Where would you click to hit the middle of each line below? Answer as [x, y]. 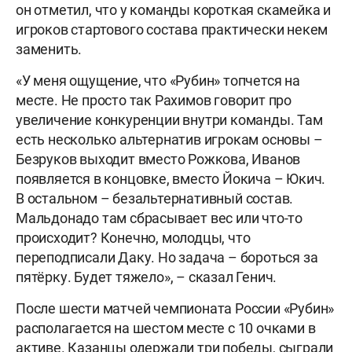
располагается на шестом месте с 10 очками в [166, 328]
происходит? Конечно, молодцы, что [133, 238]
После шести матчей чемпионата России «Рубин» [175, 309]
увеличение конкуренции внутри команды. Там [169, 120]
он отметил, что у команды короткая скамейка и [173, 10]
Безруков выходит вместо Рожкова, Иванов [158, 159]
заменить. [49, 49]
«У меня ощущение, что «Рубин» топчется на [158, 81]
